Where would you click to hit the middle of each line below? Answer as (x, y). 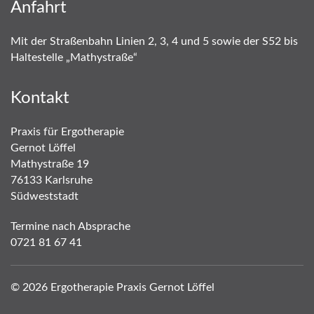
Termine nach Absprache (70, 226)
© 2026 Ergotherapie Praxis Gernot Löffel (112, 287)
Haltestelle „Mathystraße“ (74, 57)
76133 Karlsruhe (52, 180)
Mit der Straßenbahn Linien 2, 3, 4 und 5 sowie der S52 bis (154, 41)
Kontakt (40, 98)
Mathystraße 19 (50, 164)
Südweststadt (45, 196)
